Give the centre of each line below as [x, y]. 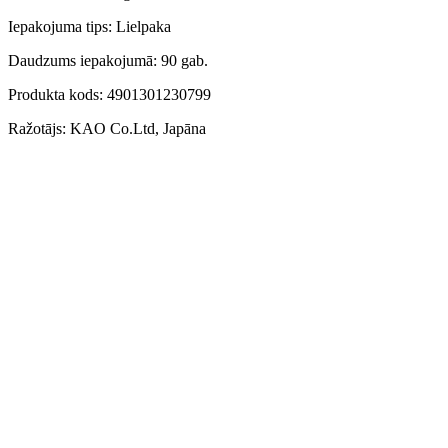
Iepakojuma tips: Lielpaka [89, 27]
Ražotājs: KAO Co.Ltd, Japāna [107, 129]
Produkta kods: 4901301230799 [109, 95]
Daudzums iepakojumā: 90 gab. [108, 61]
